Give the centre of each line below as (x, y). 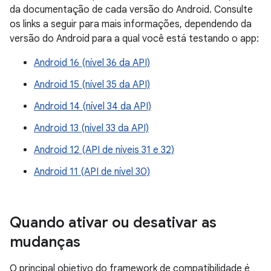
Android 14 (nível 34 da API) (93, 106)
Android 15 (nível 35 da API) (92, 84)
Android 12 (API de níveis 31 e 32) (104, 150)
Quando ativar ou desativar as (113, 222)
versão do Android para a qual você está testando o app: (134, 38)
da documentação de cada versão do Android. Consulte (131, 9)
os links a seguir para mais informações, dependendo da (131, 24)
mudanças (45, 242)
